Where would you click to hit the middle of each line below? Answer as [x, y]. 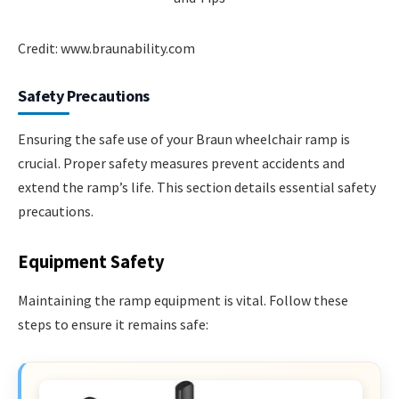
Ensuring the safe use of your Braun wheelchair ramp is [184, 138]
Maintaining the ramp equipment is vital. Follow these [183, 300]
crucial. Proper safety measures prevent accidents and [181, 163]
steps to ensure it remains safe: [113, 324]
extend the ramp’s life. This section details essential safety [197, 187]
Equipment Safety [91, 261]
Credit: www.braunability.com [106, 48]
